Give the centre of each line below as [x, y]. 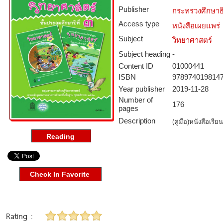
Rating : [19, 216]
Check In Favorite [56, 174]
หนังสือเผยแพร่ [196, 26]
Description [137, 121]
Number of [136, 100]
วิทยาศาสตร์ [192, 40]
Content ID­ [136, 66]
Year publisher [142, 89]
